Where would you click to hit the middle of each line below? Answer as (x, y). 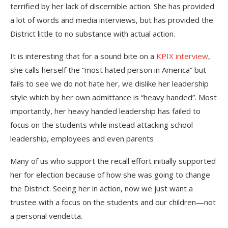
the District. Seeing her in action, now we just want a (102, 188)
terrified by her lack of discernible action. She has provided (112, 6)
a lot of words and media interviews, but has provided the (112, 20)
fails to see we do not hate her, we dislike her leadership (109, 83)
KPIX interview (182, 56)
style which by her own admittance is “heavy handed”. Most (113, 97)
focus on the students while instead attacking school (102, 125)
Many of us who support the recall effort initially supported (113, 161)
